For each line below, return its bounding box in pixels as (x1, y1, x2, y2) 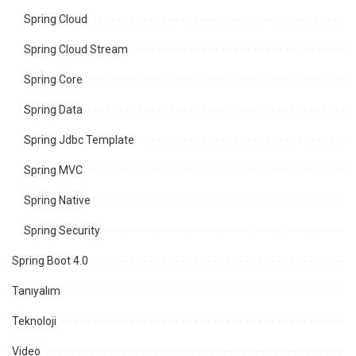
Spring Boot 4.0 (12, 254, 88, 267)
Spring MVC (24, 164, 83, 176)
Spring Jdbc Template (24, 133, 134, 146)
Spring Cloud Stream (24, 43, 128, 56)
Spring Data (24, 103, 83, 116)
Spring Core (24, 73, 83, 86)
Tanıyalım (12, 284, 60, 297)
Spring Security (24, 224, 100, 237)
